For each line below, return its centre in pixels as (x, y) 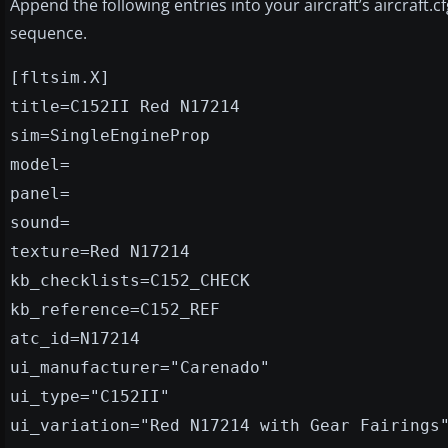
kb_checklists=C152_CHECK (130, 280)
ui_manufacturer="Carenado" (140, 367)
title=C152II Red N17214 (125, 106)
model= (40, 164)
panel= (40, 193)
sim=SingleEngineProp (110, 135)
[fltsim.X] (60, 77)
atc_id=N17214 (75, 338)
